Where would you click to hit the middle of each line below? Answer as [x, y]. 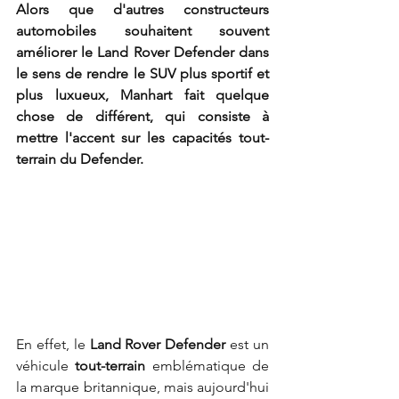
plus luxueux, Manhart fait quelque [142, 95]
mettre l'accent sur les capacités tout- [142, 138]
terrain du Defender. [80, 159]
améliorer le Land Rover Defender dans [142, 52]
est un [248, 344]
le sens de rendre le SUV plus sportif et [142, 73]
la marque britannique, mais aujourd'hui [142, 387]
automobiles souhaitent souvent [142, 31]
